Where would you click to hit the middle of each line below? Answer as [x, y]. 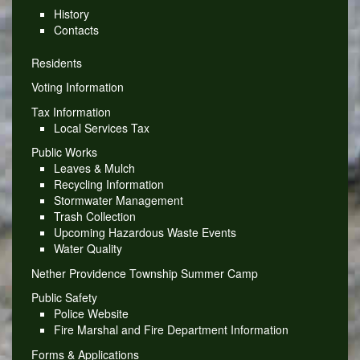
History [71, 14]
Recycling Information [108, 184]
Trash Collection [94, 217]
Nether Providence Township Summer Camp [144, 273]
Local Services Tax [101, 127]
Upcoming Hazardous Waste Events [145, 233]
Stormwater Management [118, 200]
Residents [56, 62]
